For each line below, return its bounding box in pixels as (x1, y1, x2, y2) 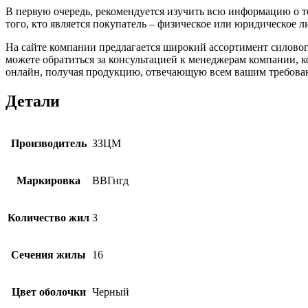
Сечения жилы (11, 248, 86, 261)
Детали (5, 91, 60, 110)
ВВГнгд (92, 174, 129, 186)
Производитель (10, 137, 87, 149)
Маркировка (16, 174, 80, 186)
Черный (92, 285, 129, 298)
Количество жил (8, 211, 89, 223)
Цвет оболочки (11, 285, 86, 298)
